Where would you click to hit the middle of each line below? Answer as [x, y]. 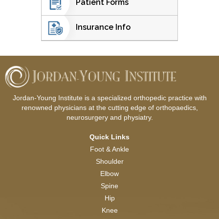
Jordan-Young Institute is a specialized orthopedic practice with [109, 98]
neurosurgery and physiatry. [109, 117]
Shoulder [109, 161]
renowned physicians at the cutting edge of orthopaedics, [109, 107]
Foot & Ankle [109, 149]
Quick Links [109, 137]
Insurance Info [103, 27]
